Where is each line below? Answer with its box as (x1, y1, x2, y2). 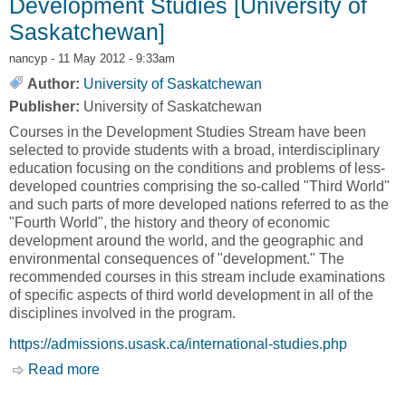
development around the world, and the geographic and (9, 233, 363, 249)
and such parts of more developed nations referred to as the (9, 197, 389, 213)
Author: (27, 76, 80, 92)
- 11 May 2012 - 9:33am (47, 52, 175, 66)
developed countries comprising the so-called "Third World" (9, 179, 390, 195)
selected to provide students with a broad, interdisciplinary (9, 142, 380, 159)
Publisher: (9, 99, 83, 115)
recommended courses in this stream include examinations (9, 269, 385, 285)
